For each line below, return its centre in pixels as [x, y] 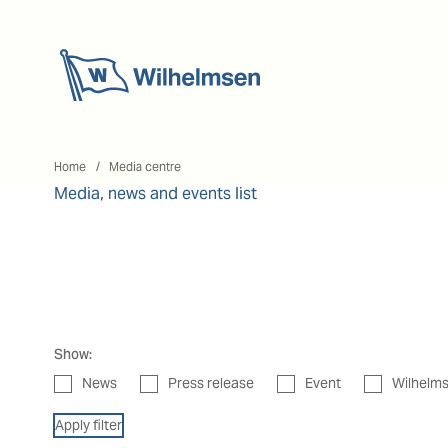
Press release [210, 383]
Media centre [144, 166]
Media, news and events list [155, 193]
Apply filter [88, 425]
